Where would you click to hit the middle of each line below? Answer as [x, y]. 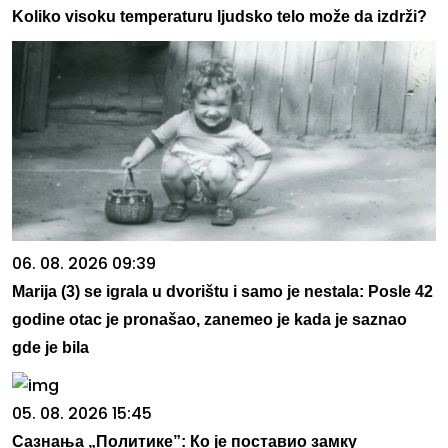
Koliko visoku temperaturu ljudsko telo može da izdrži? [219, 17]
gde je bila [50, 348]
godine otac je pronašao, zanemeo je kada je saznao [209, 320]
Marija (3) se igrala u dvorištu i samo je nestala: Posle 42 [222, 292]
